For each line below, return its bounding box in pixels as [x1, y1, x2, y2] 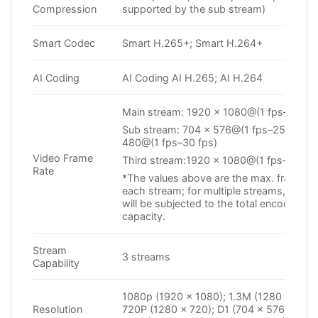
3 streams [122, 250, 171, 263]
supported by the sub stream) [122, 2, 266, 15]
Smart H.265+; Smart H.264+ [122, 36, 263, 49]
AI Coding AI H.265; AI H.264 [122, 71, 263, 84]
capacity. [122, 210, 166, 223]
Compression [33, 2, 97, 15]
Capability [33, 256, 79, 269]
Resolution [33, 302, 82, 315]
